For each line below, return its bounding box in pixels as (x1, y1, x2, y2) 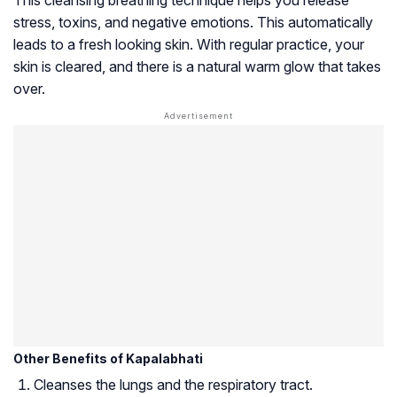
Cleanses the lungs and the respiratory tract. (34, 375, 313, 393)
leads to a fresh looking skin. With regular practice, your (13, 35, 364, 53)
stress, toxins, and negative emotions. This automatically (13, 12, 373, 31)
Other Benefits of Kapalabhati (13, 350, 203, 366)
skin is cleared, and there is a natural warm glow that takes (13, 57, 381, 75)
